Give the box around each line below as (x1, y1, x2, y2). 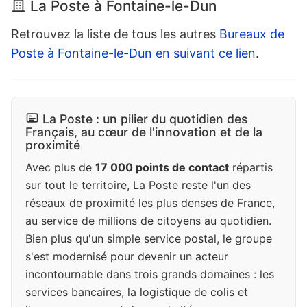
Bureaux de (219, 27, 284, 42)
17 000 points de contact (95, 160, 229, 175)
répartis (229, 160, 273, 175)
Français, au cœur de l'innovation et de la (25, 125, 262, 140)
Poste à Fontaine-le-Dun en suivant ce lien (11, 46, 256, 61)
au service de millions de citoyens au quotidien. (25, 214, 271, 228)
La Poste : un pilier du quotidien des (42, 112, 247, 127)
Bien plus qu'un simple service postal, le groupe (25, 232, 272, 246)
